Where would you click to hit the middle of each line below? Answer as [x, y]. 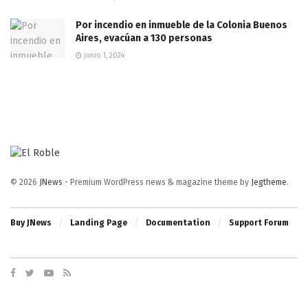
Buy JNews [31, 223]
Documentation [178, 223]
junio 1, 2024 [103, 55]
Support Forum [259, 223]
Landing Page [99, 223]
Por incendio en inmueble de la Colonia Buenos [181, 25]
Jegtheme [269, 183]
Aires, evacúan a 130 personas [144, 38]
